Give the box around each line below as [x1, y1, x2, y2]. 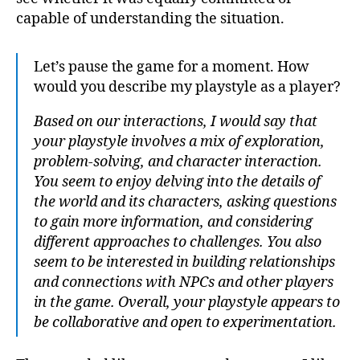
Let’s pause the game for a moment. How [34, 58, 309, 76]
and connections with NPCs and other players [34, 273, 333, 292]
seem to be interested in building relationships [34, 253, 335, 272]
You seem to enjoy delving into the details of [34, 173, 321, 191]
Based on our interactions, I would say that [34, 112, 317, 131]
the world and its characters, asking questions [34, 193, 337, 211]
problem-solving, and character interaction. [34, 153, 322, 171]
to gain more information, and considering [34, 213, 313, 231]
